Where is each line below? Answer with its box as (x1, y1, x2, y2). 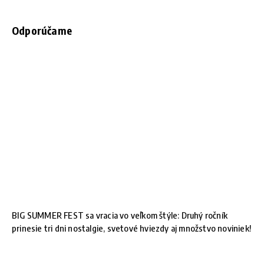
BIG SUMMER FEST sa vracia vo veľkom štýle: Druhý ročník (12, 209, 228, 220)
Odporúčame (12, 24, 72, 37)
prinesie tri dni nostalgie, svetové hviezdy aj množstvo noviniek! (12, 222, 252, 233)
